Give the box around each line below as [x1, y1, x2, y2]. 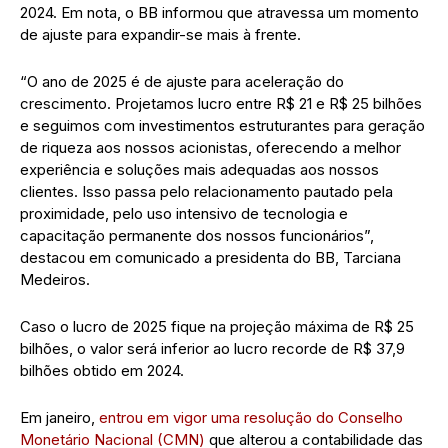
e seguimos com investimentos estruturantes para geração [20, 115, 425, 135]
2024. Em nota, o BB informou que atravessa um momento [20, 2, 419, 22]
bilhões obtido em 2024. [20, 360, 184, 380]
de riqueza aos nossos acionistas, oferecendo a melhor [20, 137, 401, 157]
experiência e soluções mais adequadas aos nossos [20, 159, 379, 179]
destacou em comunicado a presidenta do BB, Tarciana [20, 247, 401, 267]
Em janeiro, [20, 407, 99, 427]
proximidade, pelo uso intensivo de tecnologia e [20, 203, 348, 223]
